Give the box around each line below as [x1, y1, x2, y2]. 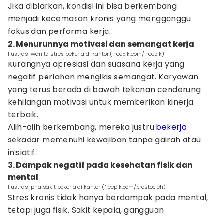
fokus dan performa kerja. [8, 26, 111, 37]
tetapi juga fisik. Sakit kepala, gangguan [8, 204, 164, 216]
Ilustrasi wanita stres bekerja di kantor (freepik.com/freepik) [8, 50, 164, 58]
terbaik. [8, 109, 39, 120]
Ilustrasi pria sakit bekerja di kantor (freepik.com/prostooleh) [8, 183, 166, 191]
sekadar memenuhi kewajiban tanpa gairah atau [8, 134, 201, 145]
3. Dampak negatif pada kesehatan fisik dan [8, 159, 193, 170]
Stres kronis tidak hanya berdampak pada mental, [8, 192, 208, 203]
